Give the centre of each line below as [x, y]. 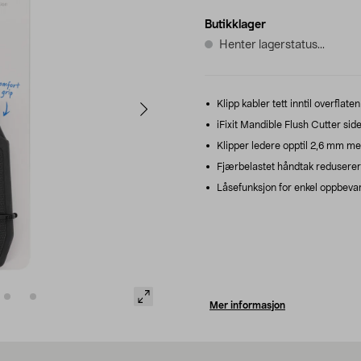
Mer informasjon [247, 305]
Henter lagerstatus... [272, 45]
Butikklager [235, 25]
